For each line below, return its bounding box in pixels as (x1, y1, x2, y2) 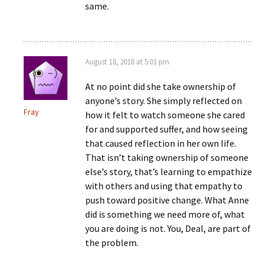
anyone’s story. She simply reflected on (85, 95, 242, 106)
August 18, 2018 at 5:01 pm (85, 57, 169, 67)
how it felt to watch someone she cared (85, 109, 245, 121)
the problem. (85, 237, 138, 248)
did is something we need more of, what (85, 208, 245, 220)
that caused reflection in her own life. (85, 137, 236, 149)
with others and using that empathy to (85, 180, 243, 192)
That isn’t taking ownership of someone (85, 151, 248, 163)
